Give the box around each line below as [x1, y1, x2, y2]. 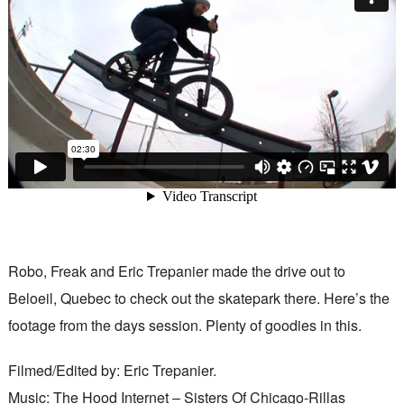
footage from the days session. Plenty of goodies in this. [7, 315, 362, 335]
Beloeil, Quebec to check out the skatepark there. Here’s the [7, 288, 390, 308]
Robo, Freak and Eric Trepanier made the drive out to [7, 261, 345, 281]
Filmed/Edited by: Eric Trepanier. [7, 360, 216, 381]
